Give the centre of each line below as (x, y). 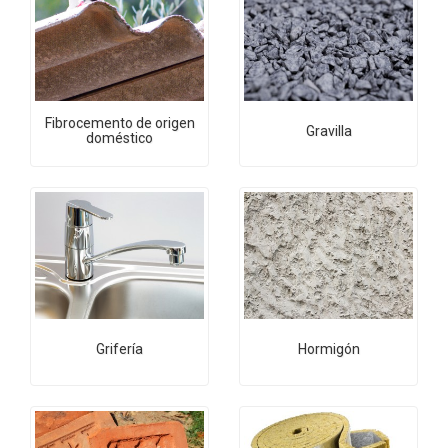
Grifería (119, 348)
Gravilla (328, 130)
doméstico (119, 137)
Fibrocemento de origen (119, 122)
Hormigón (328, 348)
